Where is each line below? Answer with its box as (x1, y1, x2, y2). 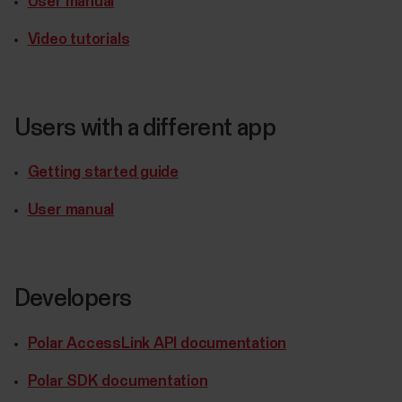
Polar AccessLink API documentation (27, 336, 287, 352)
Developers (13, 287, 132, 312)
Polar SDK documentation (27, 373, 208, 389)
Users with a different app (13, 116, 275, 141)
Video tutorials (27, 31, 130, 48)
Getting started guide (27, 165, 179, 181)
